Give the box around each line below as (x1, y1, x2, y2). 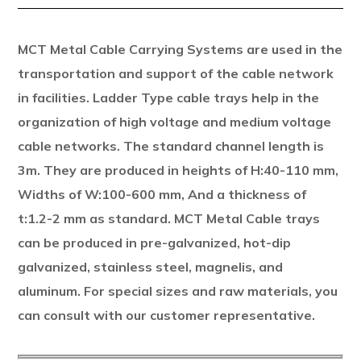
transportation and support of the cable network (18, 65, 334, 81)
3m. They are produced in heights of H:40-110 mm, (18, 162, 339, 178)
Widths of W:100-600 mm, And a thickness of (18, 186, 307, 202)
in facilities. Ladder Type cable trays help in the (18, 89, 320, 106)
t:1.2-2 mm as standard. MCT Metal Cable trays (18, 210, 321, 226)
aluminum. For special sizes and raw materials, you (18, 283, 338, 299)
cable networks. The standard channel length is (18, 138, 325, 154)
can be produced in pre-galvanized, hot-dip (18, 234, 292, 251)
